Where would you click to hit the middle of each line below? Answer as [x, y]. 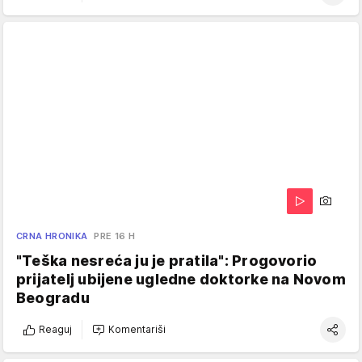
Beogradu [53, 297]
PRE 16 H [115, 236]
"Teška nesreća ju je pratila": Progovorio [167, 260]
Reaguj [55, 330]
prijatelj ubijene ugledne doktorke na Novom [181, 279]
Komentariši [137, 330]
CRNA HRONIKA [52, 236]
